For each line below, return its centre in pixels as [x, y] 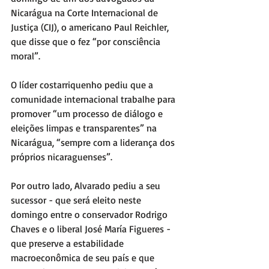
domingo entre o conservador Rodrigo [90, 215]
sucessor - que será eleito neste [77, 200]
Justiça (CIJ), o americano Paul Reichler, [91, 27]
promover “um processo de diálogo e [88, 114]
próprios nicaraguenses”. [62, 157]
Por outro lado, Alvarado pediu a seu [87, 186]
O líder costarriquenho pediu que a [83, 85]
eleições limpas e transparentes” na [85, 128]
